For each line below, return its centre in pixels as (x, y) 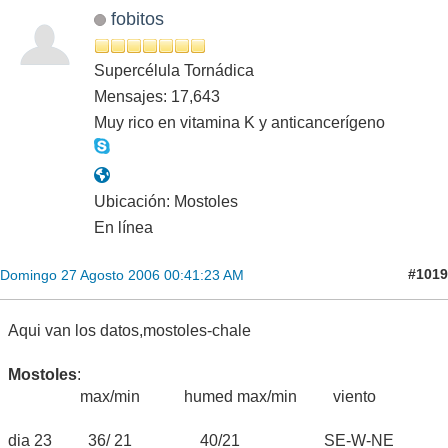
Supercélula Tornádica (174, 70)
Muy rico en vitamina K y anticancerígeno (239, 122)
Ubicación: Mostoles (166, 201)
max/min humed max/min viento (192, 396)
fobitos (137, 18)
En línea (123, 227)
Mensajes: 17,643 (157, 96)
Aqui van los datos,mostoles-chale (129, 330)
